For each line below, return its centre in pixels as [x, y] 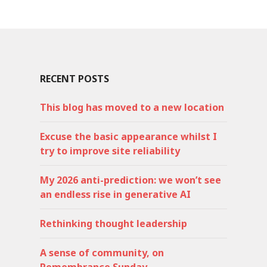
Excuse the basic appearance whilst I [128, 136]
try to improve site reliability [110, 150]
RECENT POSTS [74, 78]
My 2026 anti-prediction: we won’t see [131, 180]
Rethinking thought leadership [114, 223]
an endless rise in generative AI [115, 194]
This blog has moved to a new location [132, 107]
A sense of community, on [102, 252]
